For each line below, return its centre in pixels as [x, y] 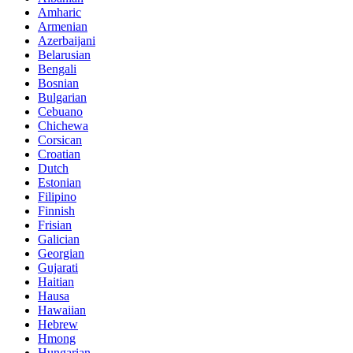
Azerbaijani [67, 41]
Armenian [63, 27]
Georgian [61, 254]
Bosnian [58, 84]
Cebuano [60, 112]
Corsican [60, 140]
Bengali [57, 69]
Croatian [59, 154]
